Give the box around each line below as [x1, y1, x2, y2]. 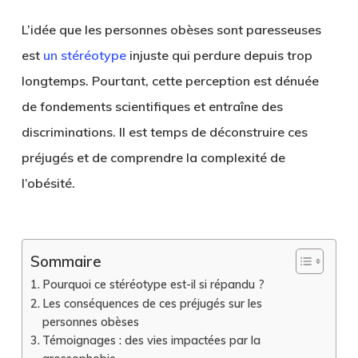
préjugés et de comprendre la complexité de [21, 149, 285, 165]
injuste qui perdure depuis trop [125, 47, 312, 63]
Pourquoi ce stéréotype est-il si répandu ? [42, 276, 265, 292]
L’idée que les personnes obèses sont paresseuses [21, 22, 321, 38]
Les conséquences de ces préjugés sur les [42, 296, 262, 311]
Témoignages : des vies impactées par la [42, 332, 261, 348]
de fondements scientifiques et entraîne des [21, 98, 283, 114]
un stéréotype [42, 47, 126, 63]
